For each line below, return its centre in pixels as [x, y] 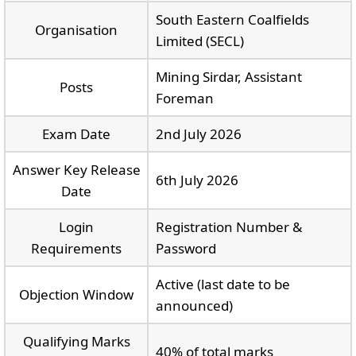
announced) [194, 305]
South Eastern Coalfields [232, 19]
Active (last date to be [222, 284]
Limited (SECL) [199, 41]
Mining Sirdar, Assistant [228, 76]
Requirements [76, 248]
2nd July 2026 [198, 133]
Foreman [184, 98]
